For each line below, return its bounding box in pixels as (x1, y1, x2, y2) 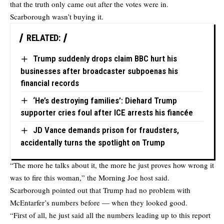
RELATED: (26, 32, 60, 43)
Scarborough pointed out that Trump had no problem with (10, 184, 190, 195)
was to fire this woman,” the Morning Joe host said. (10, 172, 169, 182)
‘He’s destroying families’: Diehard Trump (32, 95, 177, 105)
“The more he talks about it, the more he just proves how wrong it (10, 159, 214, 170)
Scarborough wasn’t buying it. (10, 11, 103, 22)
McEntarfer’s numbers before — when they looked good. (10, 197, 187, 207)
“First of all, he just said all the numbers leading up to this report (10, 209, 210, 220)
